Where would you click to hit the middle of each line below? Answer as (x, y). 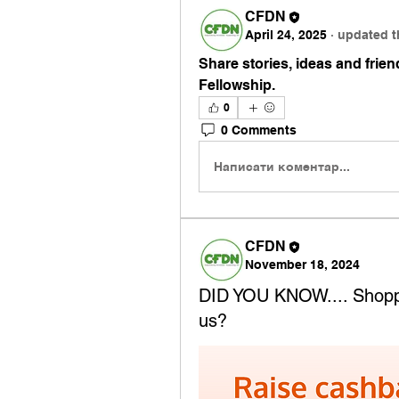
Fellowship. (237, 85)
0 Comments (259, 130)
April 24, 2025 (286, 35)
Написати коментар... (282, 166)
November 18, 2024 (302, 265)
